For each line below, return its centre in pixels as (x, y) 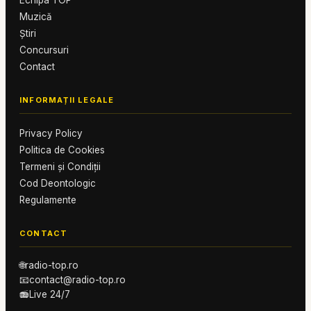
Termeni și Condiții (60, 167)
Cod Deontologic (58, 183)
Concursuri (44, 50)
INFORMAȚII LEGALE (67, 100)
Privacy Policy (51, 133)
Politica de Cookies (62, 150)
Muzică (36, 17)
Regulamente (48, 200)
